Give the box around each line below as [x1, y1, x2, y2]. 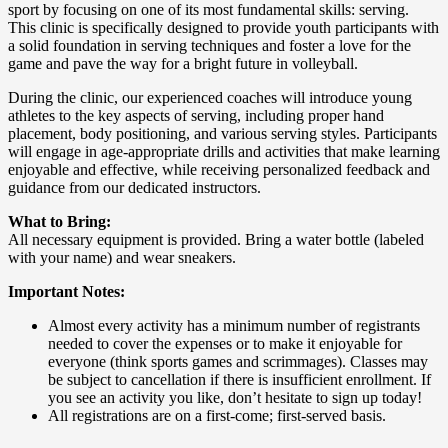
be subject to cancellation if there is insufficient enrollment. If [48, 371, 431, 389]
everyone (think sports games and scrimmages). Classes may [48, 353, 428, 371]
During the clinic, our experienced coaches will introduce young [8, 89, 412, 107]
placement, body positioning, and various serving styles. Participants [8, 125, 437, 143]
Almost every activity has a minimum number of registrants [48, 317, 420, 335]
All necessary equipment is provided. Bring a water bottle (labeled [8, 231, 424, 249]
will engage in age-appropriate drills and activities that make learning [8, 143, 440, 161]
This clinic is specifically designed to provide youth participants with [8, 19, 439, 37]
